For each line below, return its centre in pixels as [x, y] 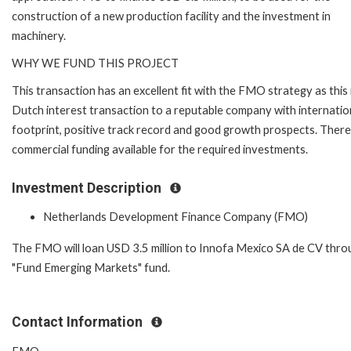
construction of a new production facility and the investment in [171, 16]
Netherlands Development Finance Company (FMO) [175, 217]
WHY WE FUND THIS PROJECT [95, 63]
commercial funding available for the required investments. [160, 149]
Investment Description [88, 188]
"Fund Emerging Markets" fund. [91, 267]
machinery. [39, 35]
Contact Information [79, 322]
